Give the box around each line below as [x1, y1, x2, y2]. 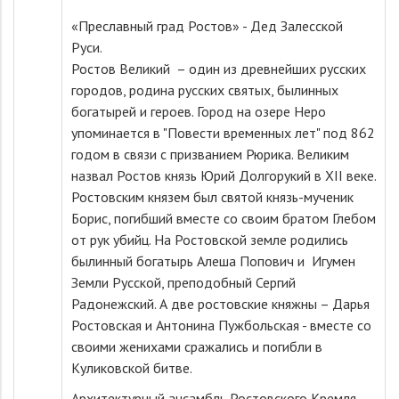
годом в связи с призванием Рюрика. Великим [71, 145, 349, 163]
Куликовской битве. [71, 359, 192, 377]
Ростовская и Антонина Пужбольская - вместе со [71, 316, 371, 334]
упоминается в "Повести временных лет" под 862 [71, 124, 375, 142]
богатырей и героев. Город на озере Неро [71, 102, 326, 120]
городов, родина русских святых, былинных [71, 81, 338, 99]
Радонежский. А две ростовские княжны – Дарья [71, 295, 370, 313]
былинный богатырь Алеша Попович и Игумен [71, 252, 355, 270]
